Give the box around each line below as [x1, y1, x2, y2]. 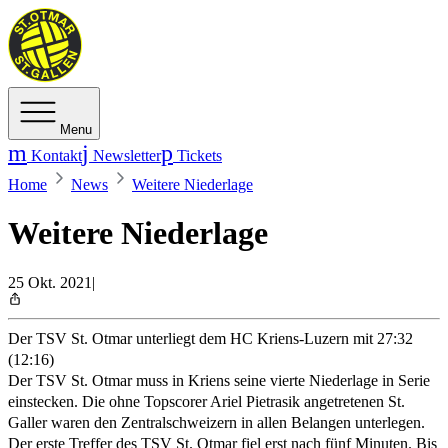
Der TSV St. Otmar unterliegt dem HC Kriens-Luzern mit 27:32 [8, 329, 413, 347]
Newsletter [89, 147, 161, 164]
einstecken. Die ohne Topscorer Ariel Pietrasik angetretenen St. [8, 392, 405, 410]
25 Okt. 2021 [8, 273, 92, 291]
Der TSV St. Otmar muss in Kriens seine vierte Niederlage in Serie [8, 371, 430, 389]
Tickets [173, 147, 222, 164]
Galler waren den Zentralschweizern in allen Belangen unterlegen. [8, 413, 425, 431]
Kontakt [27, 147, 82, 164]
